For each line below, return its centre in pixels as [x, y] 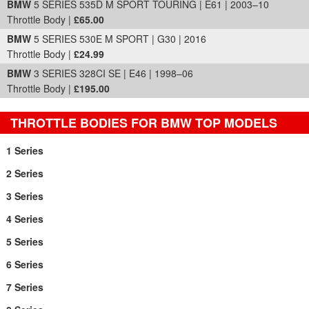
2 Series [24, 173]
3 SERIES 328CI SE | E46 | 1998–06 [112, 73]
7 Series [24, 287]
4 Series [24, 219]
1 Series [24, 150]
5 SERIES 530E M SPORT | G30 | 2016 [119, 39]
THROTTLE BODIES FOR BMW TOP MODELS [144, 123]
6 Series [24, 264]
